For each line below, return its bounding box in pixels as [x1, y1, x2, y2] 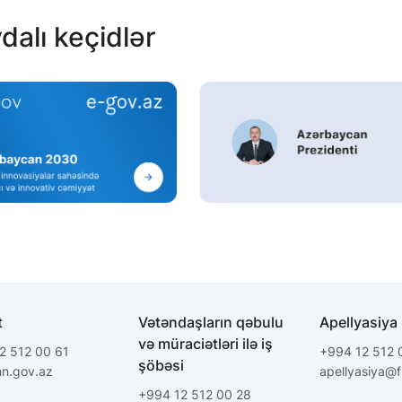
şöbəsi [138, 356, 185, 374]
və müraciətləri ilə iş [138, 335, 274, 353]
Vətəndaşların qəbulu [138, 313, 284, 331]
